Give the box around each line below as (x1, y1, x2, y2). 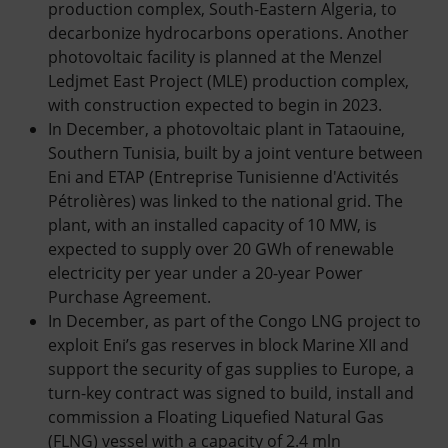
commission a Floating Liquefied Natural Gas (48, 406, 384, 428)
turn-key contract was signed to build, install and (48, 382, 414, 404)
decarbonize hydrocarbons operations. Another (48, 22, 409, 44)
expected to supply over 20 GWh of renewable (48, 238, 394, 260)
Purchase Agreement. (48, 286, 211, 308)
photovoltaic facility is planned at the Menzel (48, 46, 382, 68)
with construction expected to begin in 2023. (48, 94, 382, 116)
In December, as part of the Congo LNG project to (48, 310, 421, 332)
